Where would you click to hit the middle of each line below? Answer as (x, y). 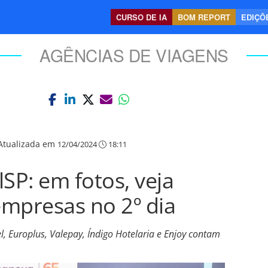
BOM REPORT (204, 17)
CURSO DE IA (141, 17)
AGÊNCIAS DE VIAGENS (134, 55)
